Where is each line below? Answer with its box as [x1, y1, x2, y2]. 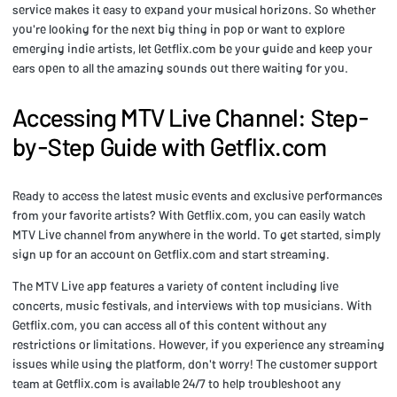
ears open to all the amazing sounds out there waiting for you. [12, 60, 348, 76]
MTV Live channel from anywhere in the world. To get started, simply [12, 227, 381, 243]
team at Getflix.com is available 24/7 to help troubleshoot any [12, 376, 341, 392]
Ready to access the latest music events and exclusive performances [12, 188, 383, 204]
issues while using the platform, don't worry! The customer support [12, 356, 378, 372]
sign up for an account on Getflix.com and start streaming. [12, 246, 330, 262]
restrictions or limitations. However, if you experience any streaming [12, 337, 385, 353]
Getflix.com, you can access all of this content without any [12, 317, 327, 333]
